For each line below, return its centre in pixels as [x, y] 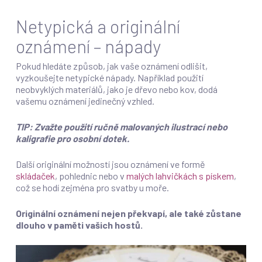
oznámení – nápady [88, 46]
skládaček [35, 176]
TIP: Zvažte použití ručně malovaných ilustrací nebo [121, 127]
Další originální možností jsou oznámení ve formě [110, 164]
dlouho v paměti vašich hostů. [79, 225]
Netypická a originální [98, 26]
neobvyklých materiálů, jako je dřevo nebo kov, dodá [116, 89]
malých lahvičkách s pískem [180, 176]
